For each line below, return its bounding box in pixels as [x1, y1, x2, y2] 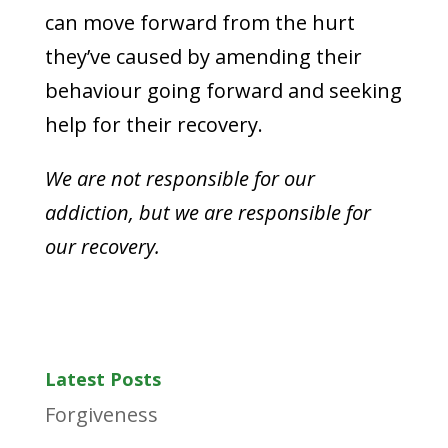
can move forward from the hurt [44, 9, 355, 36]
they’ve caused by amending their [44, 43, 362, 70]
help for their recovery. [44, 111, 273, 138]
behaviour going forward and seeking [44, 77, 402, 104]
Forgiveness [44, 401, 158, 428]
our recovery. [44, 233, 170, 260]
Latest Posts [44, 367, 161, 391]
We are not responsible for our [44, 165, 315, 192]
